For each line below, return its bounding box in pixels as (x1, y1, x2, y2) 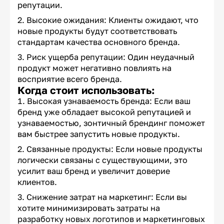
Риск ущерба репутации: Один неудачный (26, 52, 194, 62)
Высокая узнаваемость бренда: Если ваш (27, 96, 190, 106)
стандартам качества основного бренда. (17, 37, 180, 47)
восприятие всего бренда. (17, 74, 122, 84)
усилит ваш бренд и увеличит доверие (17, 166, 170, 176)
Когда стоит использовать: (17, 84, 155, 96)
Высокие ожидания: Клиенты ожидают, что (26, 15, 198, 25)
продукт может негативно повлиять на (17, 63, 171, 73)
